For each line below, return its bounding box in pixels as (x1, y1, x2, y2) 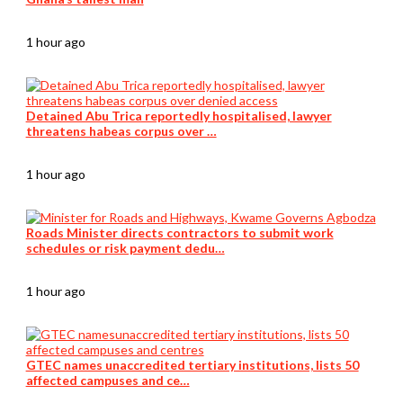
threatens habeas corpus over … (25, 123, 217, 139)
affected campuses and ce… (25, 372, 190, 389)
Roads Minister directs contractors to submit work (25, 225, 334, 241)
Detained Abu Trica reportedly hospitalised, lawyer (25, 108, 332, 124)
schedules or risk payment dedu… (25, 240, 225, 256)
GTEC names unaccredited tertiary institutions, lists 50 (25, 357, 359, 373)
